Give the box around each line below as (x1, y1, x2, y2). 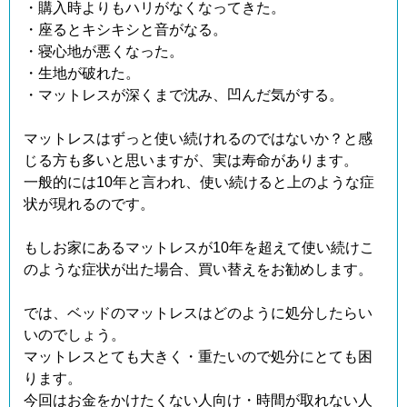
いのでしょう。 (24, 327, 125, 343)
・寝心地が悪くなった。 (24, 44, 184, 60)
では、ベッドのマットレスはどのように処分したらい (24, 305, 372, 322)
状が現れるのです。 (24, 196, 154, 213)
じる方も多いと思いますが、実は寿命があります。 (24, 153, 358, 169)
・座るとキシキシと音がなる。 (24, 22, 227, 38)
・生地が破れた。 (24, 65, 140, 82)
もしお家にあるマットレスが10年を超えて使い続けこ (24, 240, 374, 256)
